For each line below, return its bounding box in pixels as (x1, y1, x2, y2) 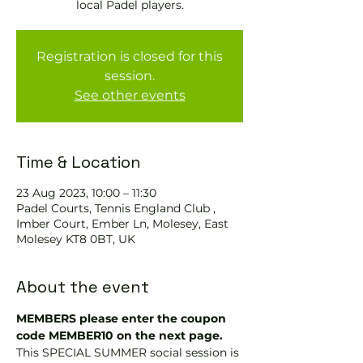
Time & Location (16, 152, 141, 173)
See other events (74, 88, 186, 103)
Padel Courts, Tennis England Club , (16, 201, 216, 216)
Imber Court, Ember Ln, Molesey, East (16, 216, 228, 231)
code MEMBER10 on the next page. (16, 328, 223, 343)
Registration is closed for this (36, 49, 223, 64)
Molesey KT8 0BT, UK (16, 232, 135, 246)
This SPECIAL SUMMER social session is (16, 345, 242, 360)
